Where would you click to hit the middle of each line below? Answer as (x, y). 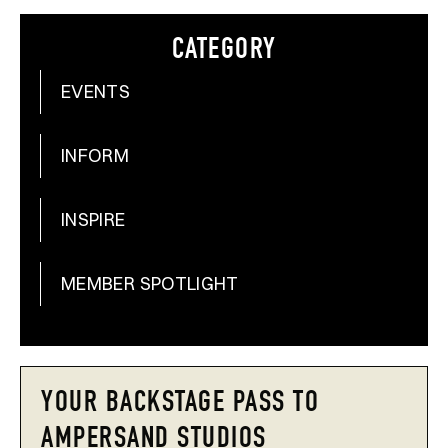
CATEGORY (224, 52)
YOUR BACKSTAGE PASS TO (180, 405)
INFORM (95, 156)
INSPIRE (93, 220)
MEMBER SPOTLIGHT (150, 284)
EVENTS (96, 92)
